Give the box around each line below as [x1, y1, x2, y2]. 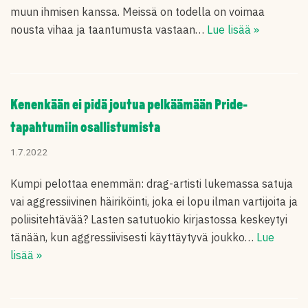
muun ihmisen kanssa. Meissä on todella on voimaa [10, 5, 265, 19]
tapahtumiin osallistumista [10, 121, 160, 135]
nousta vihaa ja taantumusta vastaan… [10, 23, 207, 36]
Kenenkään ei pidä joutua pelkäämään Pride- [10, 98, 247, 113]
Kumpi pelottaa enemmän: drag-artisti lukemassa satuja [10, 177, 293, 190]
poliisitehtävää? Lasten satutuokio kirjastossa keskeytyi [10, 212, 287, 226]
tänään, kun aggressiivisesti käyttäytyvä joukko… [10, 230, 256, 244]
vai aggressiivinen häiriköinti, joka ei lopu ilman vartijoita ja [10, 195, 298, 208]
